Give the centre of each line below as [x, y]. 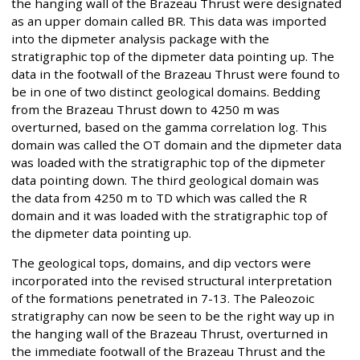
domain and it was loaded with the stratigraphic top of [169, 215]
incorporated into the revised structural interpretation [172, 281]
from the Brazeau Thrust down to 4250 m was [145, 109]
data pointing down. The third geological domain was [165, 180]
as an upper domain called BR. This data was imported [169, 20]
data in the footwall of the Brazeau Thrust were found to [176, 74]
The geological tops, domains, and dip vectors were [161, 263]
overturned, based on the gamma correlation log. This [169, 127]
